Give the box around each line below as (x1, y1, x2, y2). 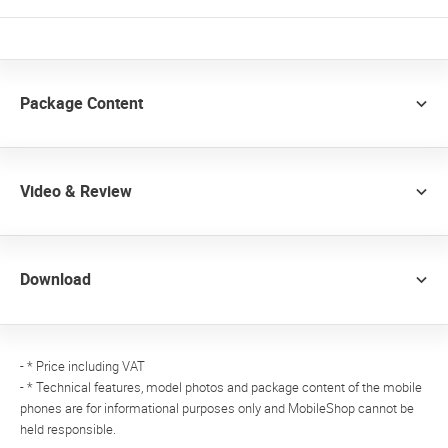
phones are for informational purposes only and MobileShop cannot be (20, 400, 414, 416)
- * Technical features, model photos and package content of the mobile (20, 379, 422, 395)
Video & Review (20, 182, 132, 202)
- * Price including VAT (20, 358, 145, 374)
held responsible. (20, 421, 116, 437)
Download (20, 270, 91, 290)
